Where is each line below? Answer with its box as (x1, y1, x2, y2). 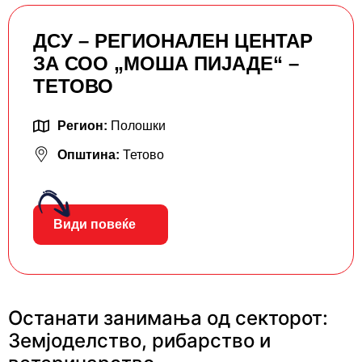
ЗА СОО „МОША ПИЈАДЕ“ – (33, 53, 299, 75)
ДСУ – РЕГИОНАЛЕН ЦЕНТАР (33, 30, 313, 53)
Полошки (111, 119, 166, 133)
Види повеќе (53, 217, 136, 232)
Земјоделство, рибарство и (8, 329, 271, 353)
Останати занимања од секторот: (8, 306, 328, 330)
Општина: (57, 148, 123, 162)
